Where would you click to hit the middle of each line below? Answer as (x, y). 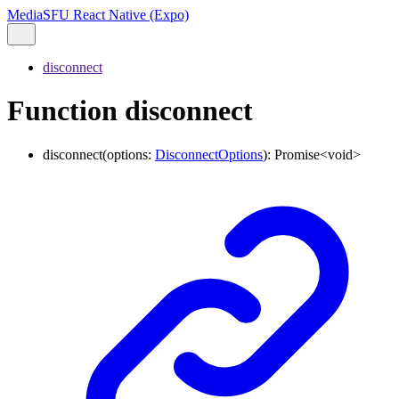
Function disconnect (130, 111)
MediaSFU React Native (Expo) (98, 15)
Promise (297, 154)
